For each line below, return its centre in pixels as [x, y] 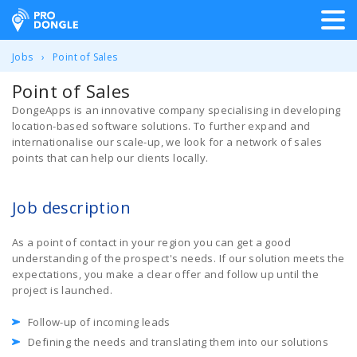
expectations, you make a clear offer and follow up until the [165, 274]
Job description [71, 208]
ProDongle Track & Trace [109, 19]
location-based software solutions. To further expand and [161, 126]
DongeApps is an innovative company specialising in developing [177, 110]
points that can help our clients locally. [110, 158]
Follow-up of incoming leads [99, 322]
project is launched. [63, 290]
